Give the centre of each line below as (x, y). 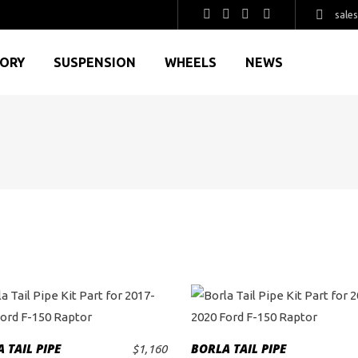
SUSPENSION (95, 62)
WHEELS (191, 62)
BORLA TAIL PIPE (239, 348)
